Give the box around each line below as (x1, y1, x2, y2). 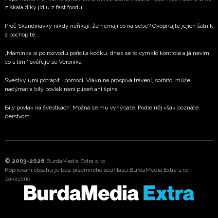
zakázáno (5, 175, 30, 182)
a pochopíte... (5, 31, 39, 38)
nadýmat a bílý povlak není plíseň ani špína (5, 86, 118, 93)
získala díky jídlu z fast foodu (5, 4, 82, 11)
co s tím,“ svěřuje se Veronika (5, 58, 82, 66)
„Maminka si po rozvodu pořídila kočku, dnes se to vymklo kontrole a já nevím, (5, 50, 211, 57)
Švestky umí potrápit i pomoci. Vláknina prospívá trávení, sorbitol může (5, 77, 190, 84)
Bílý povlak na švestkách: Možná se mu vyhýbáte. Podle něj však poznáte (5, 104, 199, 111)
